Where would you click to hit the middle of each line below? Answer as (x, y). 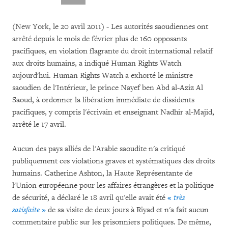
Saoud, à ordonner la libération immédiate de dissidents (103, 100)
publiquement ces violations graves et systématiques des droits (113, 161)
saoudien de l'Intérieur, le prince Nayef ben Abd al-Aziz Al (108, 88)
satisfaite (26, 210)
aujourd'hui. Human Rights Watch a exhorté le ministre (103, 76)
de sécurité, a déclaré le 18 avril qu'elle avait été (90, 198)
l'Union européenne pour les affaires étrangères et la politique (113, 186)
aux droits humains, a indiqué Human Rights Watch (97, 63)
